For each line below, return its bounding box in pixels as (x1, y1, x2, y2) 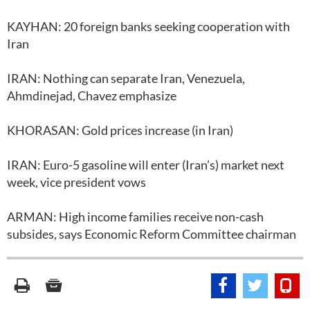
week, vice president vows (7, 174, 148, 190)
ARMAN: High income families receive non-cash (7, 209, 264, 224)
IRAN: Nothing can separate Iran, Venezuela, (7, 71, 245, 86)
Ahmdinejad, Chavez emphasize (7, 88, 176, 103)
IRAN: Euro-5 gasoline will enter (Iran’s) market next (7, 157, 284, 172)
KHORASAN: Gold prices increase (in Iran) (7, 122, 233, 138)
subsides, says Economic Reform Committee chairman (7, 226, 296, 241)
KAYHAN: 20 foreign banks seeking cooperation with (7, 19, 290, 34)
